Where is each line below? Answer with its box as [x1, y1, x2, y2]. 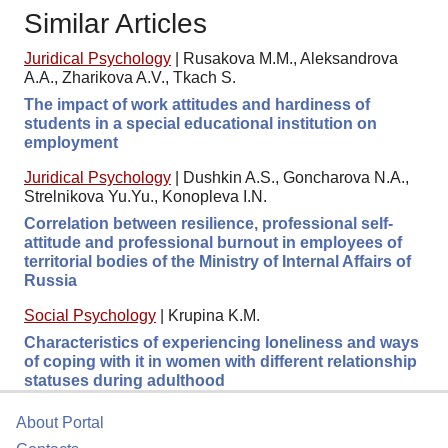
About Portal [16, 414, 104, 431]
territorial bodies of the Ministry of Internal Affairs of [24, 252, 411, 270]
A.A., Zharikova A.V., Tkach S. [24, 68, 236, 86]
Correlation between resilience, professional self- [24, 214, 393, 232]
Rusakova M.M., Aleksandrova [183, 49, 398, 67]
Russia [24, 271, 77, 289]
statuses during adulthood [24, 371, 225, 389]
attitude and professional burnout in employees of [24, 233, 402, 251]
